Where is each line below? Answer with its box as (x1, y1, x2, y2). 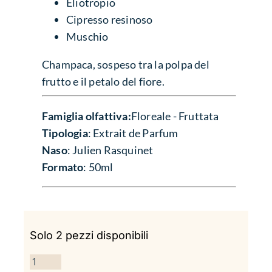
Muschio (66, 29, 109, 43)
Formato (42, 160, 84, 174)
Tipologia (42, 126, 88, 140)
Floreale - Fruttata (131, 109, 219, 123)
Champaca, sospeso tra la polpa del (42, 57, 209, 71)
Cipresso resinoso (66, 12, 153, 26)
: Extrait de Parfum (87, 126, 178, 140)
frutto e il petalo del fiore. (42, 74, 165, 88)
